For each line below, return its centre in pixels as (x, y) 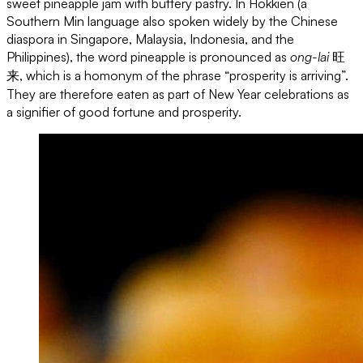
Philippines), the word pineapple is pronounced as (148, 57)
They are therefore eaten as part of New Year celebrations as (178, 94)
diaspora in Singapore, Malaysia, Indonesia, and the (150, 39)
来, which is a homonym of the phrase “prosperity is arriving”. (177, 76)
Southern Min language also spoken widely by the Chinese (172, 21)
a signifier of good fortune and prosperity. (124, 112)
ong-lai (310, 57)
